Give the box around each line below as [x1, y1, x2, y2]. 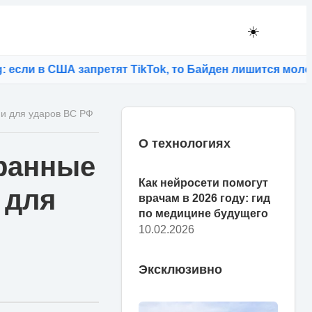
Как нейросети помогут [139, 176, 268, 189]
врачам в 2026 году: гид [139, 192, 270, 204]
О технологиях [139, 136, 231, 150]
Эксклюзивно [139, 262, 222, 276]
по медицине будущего [139, 207, 268, 219]
